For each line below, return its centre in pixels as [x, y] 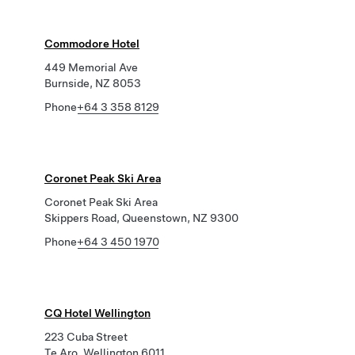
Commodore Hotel [92, 44]
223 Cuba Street [86, 337]
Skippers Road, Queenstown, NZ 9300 [141, 218]
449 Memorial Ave [91, 67]
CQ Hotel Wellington [97, 313]
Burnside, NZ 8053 [93, 83]
